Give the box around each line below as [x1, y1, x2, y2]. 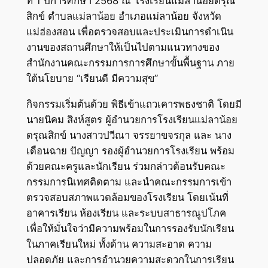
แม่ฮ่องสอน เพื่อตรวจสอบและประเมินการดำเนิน [26, 26, 233, 38]
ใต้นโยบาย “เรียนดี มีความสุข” [26, 72, 158, 85]
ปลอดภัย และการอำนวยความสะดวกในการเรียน [26, 254, 234, 266]
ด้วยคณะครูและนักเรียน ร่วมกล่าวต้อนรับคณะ [26, 160, 226, 173]
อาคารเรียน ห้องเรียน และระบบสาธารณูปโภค [26, 207, 226, 220]
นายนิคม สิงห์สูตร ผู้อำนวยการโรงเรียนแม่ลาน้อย [26, 114, 237, 126]
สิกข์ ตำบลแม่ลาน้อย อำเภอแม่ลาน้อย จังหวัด [26, 10, 221, 23]
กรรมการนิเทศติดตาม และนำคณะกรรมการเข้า [26, 176, 232, 188]
